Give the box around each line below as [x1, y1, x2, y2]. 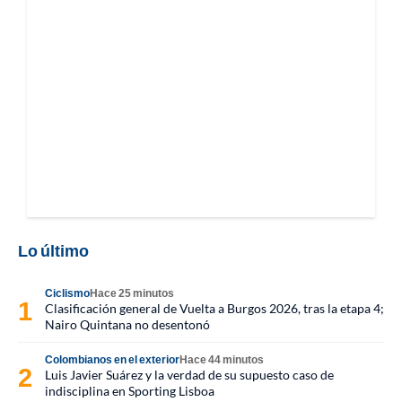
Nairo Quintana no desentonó [45, 317, 210, 332]
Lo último [18, 240, 89, 260]
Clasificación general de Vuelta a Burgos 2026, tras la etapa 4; [45, 301, 384, 316]
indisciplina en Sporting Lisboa [45, 383, 214, 398]
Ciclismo [45, 286, 90, 300]
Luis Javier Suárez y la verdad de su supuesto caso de [45, 367, 334, 382]
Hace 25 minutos [90, 286, 174, 300]
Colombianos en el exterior [45, 353, 179, 366]
